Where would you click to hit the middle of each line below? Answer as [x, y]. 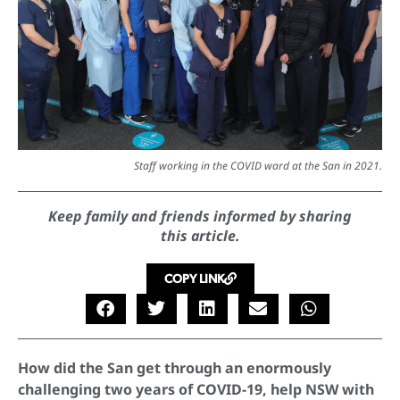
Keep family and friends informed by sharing [200, 216]
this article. [200, 235]
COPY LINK [194, 278]
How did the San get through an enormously [175, 367]
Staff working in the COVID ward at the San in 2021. [258, 165]
